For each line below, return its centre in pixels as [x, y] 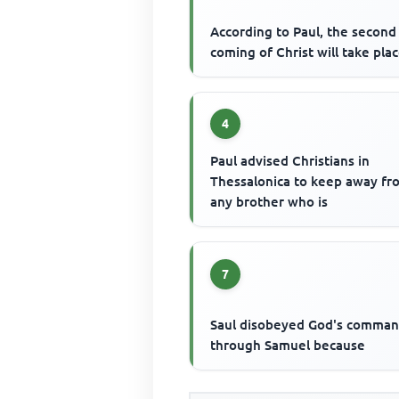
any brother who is [269, 202]
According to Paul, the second [304, 31]
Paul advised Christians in [290, 161]
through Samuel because [288, 346]
